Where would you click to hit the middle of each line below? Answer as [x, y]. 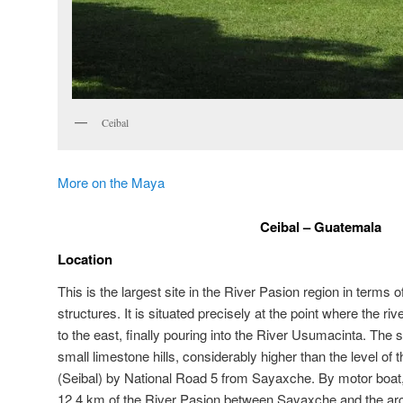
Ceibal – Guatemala [320, 226]
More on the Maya [111, 183]
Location [85, 259]
